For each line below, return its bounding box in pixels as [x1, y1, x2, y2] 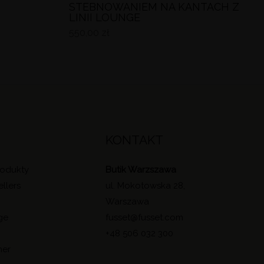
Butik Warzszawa [105, 164, 177, 176]
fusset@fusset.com [105, 212, 184, 223]
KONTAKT [105, 132, 164, 147]
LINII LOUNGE [69, 11, 140, 24]
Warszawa [105, 196, 150, 207]
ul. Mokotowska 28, [105, 180, 186, 192]
